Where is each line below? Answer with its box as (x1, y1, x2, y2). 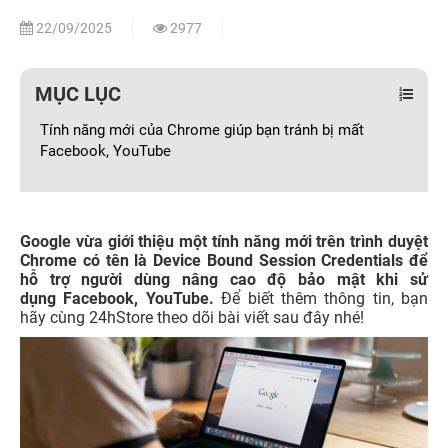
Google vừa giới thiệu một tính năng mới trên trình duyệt (20, 232, 428, 251)
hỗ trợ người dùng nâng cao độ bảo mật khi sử (20, 270, 428, 289)
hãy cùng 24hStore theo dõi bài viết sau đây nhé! (20, 308, 364, 327)
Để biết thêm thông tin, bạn (213, 289, 428, 308)
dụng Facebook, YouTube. (20, 289, 214, 308)
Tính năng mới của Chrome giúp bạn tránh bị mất (40, 121, 364, 139)
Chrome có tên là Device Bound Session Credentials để (20, 251, 428, 270)
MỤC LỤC (35, 82, 121, 106)
